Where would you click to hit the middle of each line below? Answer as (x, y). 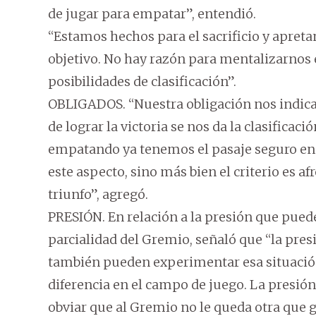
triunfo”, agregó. (98, 194)
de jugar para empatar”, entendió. (152, 14)
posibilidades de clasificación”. (142, 81)
